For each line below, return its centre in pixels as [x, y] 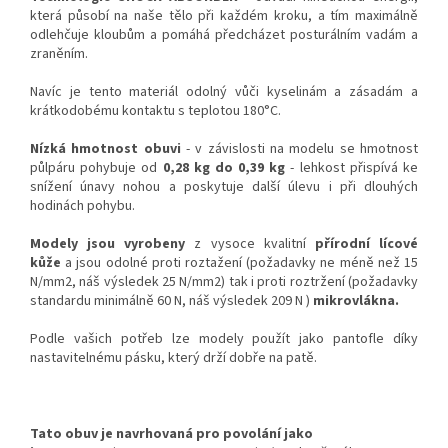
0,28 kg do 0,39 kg [224, 168]
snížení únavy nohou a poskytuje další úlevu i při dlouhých [224, 187]
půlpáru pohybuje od [94, 168]
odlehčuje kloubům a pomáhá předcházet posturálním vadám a [224, 35]
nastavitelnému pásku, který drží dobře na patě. [175, 358]
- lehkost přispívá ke [354, 168]
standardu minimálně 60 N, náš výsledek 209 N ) [170, 301]
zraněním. [59, 54]
